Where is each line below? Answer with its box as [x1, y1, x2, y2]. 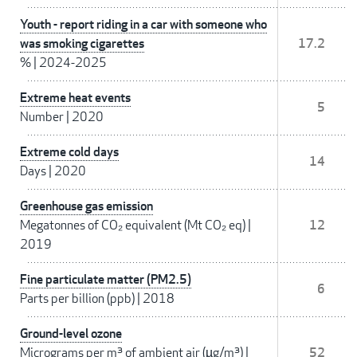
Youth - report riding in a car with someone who [20, 16, 267, 33]
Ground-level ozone [20, 325, 122, 343]
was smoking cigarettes [20, 35, 144, 53]
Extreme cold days [20, 143, 119, 161]
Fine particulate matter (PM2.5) [20, 271, 191, 288]
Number [20, 108, 64, 126]
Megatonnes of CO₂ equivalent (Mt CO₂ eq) [20, 217, 245, 234]
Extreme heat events [20, 89, 131, 107]
